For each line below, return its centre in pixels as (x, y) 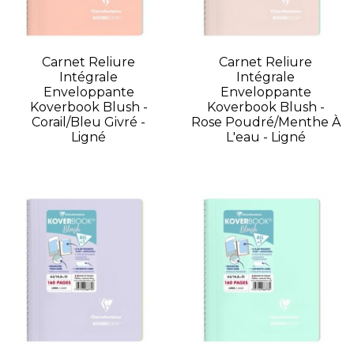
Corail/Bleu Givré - (88, 122)
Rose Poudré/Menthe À (265, 122)
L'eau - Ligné (265, 137)
